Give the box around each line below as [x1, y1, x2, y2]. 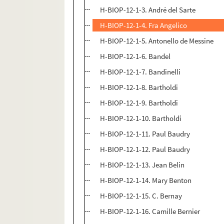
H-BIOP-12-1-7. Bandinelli [100, 67, 181, 77]
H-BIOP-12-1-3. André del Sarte [100, 5, 196, 15]
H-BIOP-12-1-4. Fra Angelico [100, 20, 187, 30]
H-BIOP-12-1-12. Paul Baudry [100, 144, 190, 154]
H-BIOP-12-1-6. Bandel [100, 51, 171, 61]
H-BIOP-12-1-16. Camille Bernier [100, 206, 200, 216]
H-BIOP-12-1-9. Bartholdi [100, 98, 178, 108]
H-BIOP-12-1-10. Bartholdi [100, 113, 182, 123]
